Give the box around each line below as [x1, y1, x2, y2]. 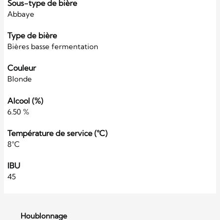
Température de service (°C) [7, 128, 108, 138]
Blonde [7, 74, 32, 84]
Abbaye [7, 9, 34, 19]
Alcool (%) [7, 95, 43, 106]
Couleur [7, 63, 36, 73]
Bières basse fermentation [7, 42, 98, 52]
